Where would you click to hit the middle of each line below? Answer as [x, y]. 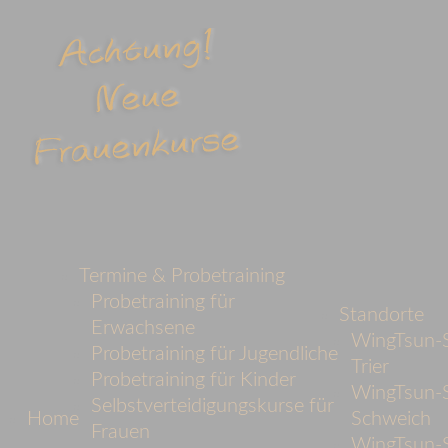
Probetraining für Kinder [193, 380]
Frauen [120, 432]
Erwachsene [143, 328]
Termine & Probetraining [182, 276]
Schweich [391, 419]
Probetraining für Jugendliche [214, 354]
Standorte [382, 315]
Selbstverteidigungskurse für [212, 406]
